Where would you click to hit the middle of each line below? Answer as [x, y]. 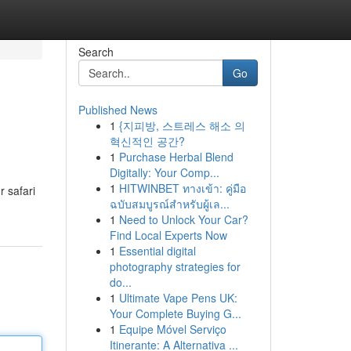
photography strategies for [175, 266]
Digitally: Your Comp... [164, 172]
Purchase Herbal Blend [176, 157]
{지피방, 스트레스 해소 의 [182, 125]
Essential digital [157, 251]
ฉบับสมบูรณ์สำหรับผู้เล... [169, 204]
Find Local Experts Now [168, 235]
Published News [118, 110]
